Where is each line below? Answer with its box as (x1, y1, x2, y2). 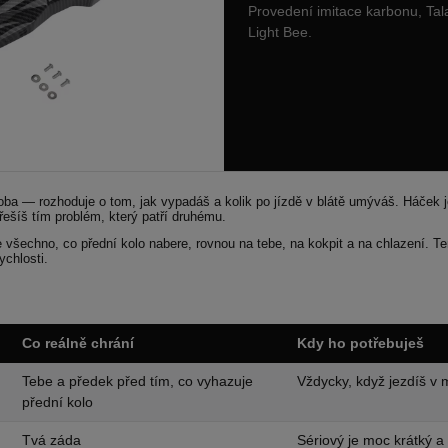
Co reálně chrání (22, 335, 134, 351)
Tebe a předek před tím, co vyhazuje (22, 373, 253, 389)
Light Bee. (248, 24, 312, 40)
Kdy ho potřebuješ (297, 335, 424, 351)
